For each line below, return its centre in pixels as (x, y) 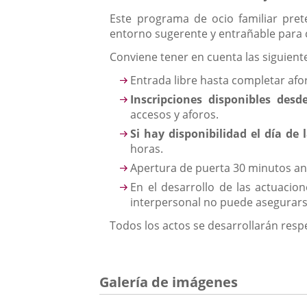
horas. (147, 149)
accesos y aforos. (175, 115)
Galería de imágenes (169, 282)
